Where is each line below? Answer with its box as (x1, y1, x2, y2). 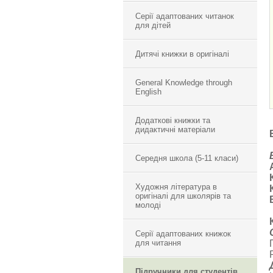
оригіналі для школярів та (135, 191, 231, 200)
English (135, 87, 161, 96)
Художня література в (135, 182, 217, 191)
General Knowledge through (135, 78, 232, 87)
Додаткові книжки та (135, 116, 210, 125)
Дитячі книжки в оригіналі (135, 49, 229, 58)
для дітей (135, 21, 171, 30)
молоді (135, 200, 161, 210)
